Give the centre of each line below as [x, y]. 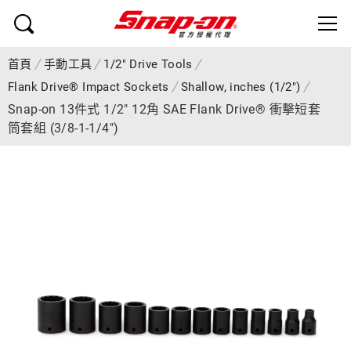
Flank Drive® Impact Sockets [89, 87]
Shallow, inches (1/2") [241, 87]
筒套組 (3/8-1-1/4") [63, 128]
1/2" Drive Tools [148, 64]
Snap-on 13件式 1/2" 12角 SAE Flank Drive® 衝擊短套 [165, 109]
